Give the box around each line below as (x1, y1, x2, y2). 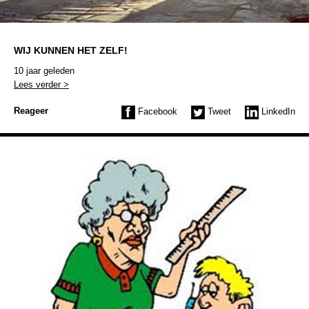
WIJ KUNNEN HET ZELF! (14, 44, 128, 56)
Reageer (14, 105, 48, 116)
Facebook (135, 106, 177, 117)
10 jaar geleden (14, 65, 74, 76)
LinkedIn (259, 106, 295, 117)
